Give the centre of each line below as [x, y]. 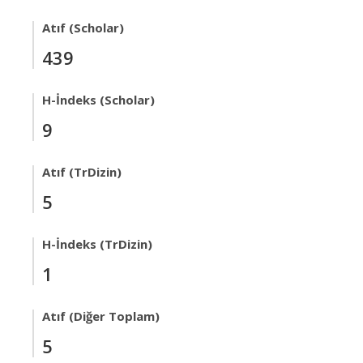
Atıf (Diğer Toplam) [101, 316]
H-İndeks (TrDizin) [97, 244]
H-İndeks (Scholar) [98, 100]
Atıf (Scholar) [83, 28]
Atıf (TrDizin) [82, 172]
